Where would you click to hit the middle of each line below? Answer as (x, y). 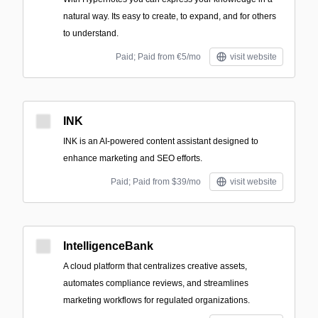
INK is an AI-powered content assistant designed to (161, 141)
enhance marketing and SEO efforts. (133, 158)
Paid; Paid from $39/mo (156, 182)
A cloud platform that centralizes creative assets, (155, 266)
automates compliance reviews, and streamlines (156, 283)
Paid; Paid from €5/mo (158, 57)
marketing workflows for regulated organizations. (157, 300)
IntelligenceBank (108, 246)
